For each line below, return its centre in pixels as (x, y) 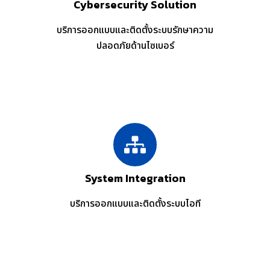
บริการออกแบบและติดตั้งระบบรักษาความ (135, 30)
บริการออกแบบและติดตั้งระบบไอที (135, 204)
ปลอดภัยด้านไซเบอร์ (135, 46)
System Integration (135, 178)
